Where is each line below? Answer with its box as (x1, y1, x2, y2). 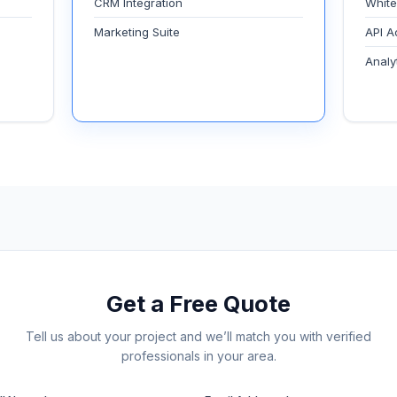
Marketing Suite (93, 25, 180, 39)
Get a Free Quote (106, 290, 291, 317)
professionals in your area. (121, 348, 276, 363)
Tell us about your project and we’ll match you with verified (26, 329, 371, 344)
